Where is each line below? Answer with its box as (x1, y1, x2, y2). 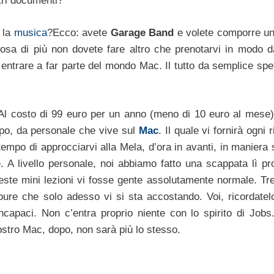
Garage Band (110, 26, 174, 39)
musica (13, 26, 47, 39)
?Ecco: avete (46, 26, 111, 39)
